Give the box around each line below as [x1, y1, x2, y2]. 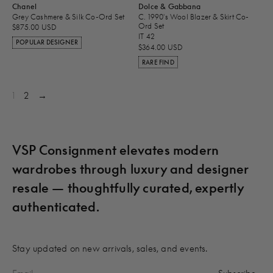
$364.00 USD [138, 42, 183, 52]
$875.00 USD [12, 23, 57, 32]
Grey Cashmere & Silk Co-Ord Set [12, 12, 125, 21]
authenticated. [12, 198, 99, 216]
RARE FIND [142, 58, 174, 66]
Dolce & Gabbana [138, 1, 200, 11]
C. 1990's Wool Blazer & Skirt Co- [138, 12, 249, 21]
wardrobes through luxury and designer [12, 160, 249, 178]
